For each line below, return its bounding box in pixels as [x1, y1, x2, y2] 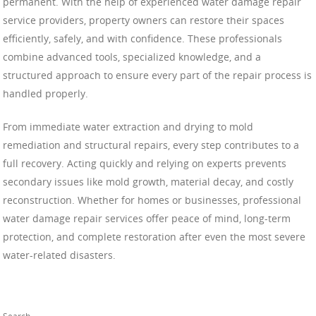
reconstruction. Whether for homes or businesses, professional [3, 193, 301, 207]
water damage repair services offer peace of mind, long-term [3, 211, 291, 225]
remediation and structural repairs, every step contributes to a [3, 138, 299, 152]
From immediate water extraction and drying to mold [3, 119, 253, 133]
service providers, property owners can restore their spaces [3, 13, 284, 27]
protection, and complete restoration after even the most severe [3, 229, 305, 243]
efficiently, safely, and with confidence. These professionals [3, 31, 282, 45]
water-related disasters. [3, 248, 116, 262]
